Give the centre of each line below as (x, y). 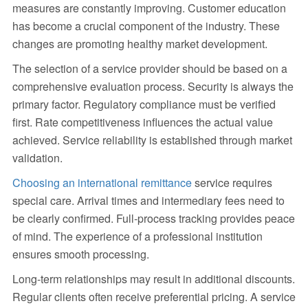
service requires (232, 183)
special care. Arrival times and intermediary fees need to (148, 201)
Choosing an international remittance (102, 183)
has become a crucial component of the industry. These (146, 26)
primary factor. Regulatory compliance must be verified (144, 104)
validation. (37, 158)
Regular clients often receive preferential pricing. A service (154, 297)
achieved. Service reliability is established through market (152, 140)
